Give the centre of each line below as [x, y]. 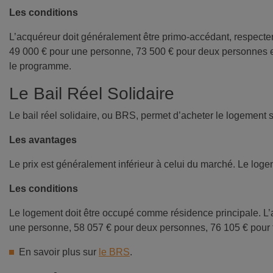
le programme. [40, 66]
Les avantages [43, 140]
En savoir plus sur [59, 252]
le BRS [114, 252]
